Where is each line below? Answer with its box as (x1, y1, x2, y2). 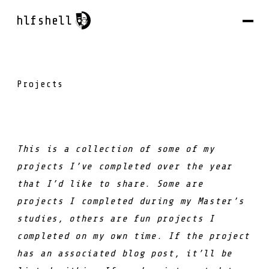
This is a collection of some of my (17, 143, 215, 154)
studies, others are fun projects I (17, 213, 215, 224)
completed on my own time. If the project (17, 230, 250, 241)
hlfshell (16, 13, 73, 28)
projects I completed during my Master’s (17, 195, 244, 207)
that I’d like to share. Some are (17, 178, 204, 189)
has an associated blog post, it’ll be (17, 247, 232, 259)
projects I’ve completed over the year (17, 160, 232, 172)
